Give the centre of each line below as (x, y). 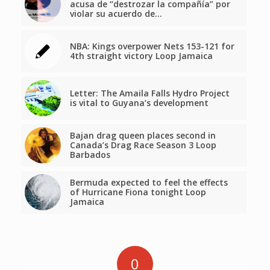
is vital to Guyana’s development (139, 102)
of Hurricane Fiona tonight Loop (138, 192)
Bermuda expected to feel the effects (149, 182)
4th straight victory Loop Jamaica (141, 55)
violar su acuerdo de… (116, 13)
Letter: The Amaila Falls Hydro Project (149, 93)
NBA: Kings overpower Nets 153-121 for (152, 46)
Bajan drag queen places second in (143, 135)
